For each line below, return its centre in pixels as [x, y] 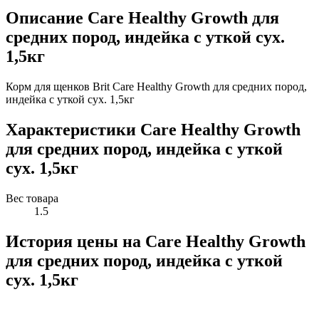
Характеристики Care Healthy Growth [153, 130]
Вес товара [32, 198]
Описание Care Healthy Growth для [142, 18]
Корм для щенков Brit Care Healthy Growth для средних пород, [156, 87]
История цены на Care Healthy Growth [156, 241]
